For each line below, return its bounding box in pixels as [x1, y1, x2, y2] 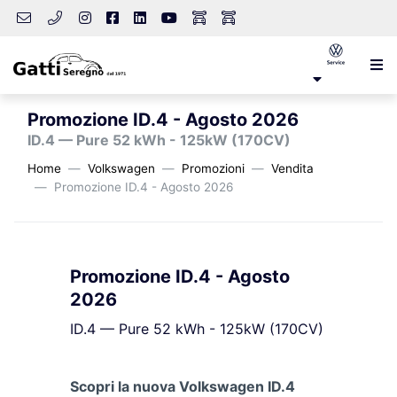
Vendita [271, 161, 314, 175]
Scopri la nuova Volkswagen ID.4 [70, 378, 295, 395]
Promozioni [182, 161, 245, 175]
